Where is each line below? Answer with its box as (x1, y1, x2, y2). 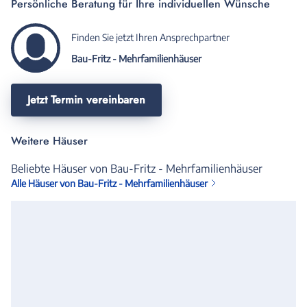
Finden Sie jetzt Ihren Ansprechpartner (71, 31, 230, 43)
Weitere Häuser (11, 132, 88, 149)
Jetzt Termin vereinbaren (27, 91, 145, 108)
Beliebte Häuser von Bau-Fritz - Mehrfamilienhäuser (11, 161, 262, 175)
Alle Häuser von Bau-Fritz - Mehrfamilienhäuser (11, 177, 208, 189)
